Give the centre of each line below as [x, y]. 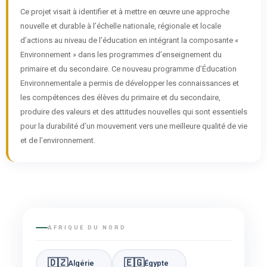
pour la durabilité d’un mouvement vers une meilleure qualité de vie [134, 126]
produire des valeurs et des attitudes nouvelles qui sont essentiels [134, 112]
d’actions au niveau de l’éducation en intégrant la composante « [129, 40]
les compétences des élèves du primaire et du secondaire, [120, 97]
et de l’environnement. [58, 140]
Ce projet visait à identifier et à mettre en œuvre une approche [125, 12]
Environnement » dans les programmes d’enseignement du [121, 55]
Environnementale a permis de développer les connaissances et [130, 83]
